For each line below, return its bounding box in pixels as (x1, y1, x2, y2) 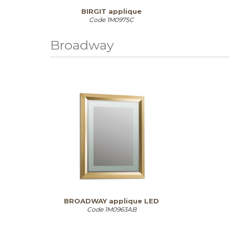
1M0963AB (104, 205, 136, 213)
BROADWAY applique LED (64, 197, 159, 205)
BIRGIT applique (81, 7, 142, 15)
